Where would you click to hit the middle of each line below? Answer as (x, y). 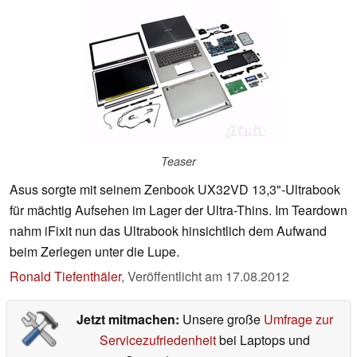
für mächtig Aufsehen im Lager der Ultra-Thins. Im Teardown (178, 210)
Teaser (178, 161)
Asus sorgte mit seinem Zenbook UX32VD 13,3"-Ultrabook (175, 190)
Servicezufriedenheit (157, 340)
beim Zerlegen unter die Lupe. (94, 252)
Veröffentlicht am (177, 277)
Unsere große (223, 320)
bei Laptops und (263, 340)
